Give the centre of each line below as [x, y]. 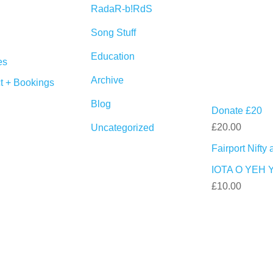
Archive [107, 80]
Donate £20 [237, 111]
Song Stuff [113, 33]
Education [112, 56]
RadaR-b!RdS [121, 9]
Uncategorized [122, 128]
